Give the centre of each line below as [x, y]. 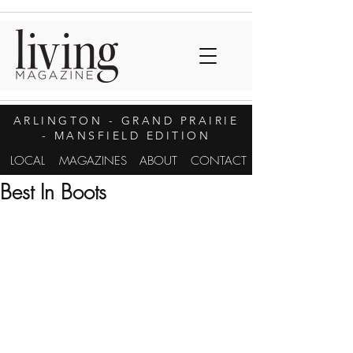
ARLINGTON [58, 121]
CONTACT [219, 161]
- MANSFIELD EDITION [126, 136]
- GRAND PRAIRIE [171, 121]
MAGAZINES [93, 161]
